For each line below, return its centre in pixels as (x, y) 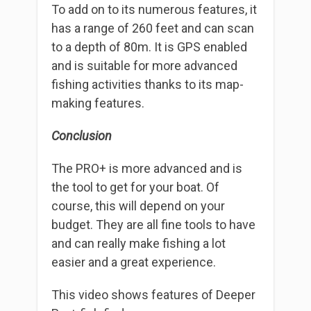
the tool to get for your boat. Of (135, 187)
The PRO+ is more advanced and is (147, 169)
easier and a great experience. (134, 262)
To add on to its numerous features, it (154, 10)
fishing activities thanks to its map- (148, 85)
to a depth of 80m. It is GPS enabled (149, 47)
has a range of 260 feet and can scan (153, 28)
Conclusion (82, 136)
